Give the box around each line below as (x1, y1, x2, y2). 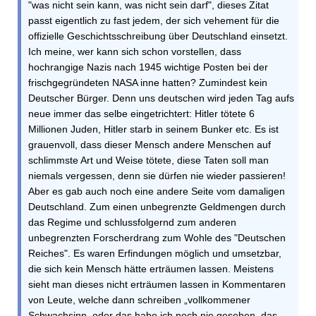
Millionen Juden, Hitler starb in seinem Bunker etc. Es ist (28, 123, 279, 135)
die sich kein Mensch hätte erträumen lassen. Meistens (28, 263, 274, 274)
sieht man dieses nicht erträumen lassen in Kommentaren (28, 279, 286, 290)
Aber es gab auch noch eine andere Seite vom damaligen (28, 186, 285, 197)
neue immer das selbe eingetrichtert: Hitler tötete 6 (28, 108, 255, 119)
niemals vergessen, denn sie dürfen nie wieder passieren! (28, 170, 286, 181)
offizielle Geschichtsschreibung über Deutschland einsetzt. (28, 30, 288, 42)
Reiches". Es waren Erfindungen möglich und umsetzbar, (28, 248, 281, 259)
